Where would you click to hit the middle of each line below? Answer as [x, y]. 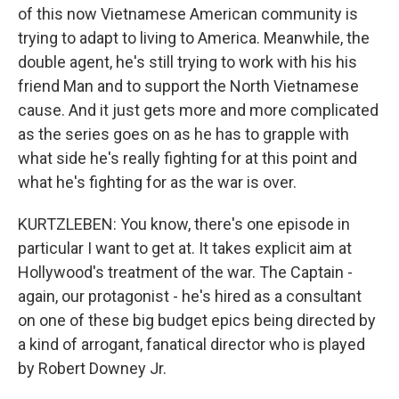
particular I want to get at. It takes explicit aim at [185, 248]
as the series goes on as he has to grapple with [183, 134]
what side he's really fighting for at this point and [187, 158]
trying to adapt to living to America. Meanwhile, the [194, 38]
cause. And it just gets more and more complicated [198, 110]
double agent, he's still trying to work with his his [187, 62]
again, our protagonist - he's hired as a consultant [190, 296]
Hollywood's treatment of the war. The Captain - [185, 272]
